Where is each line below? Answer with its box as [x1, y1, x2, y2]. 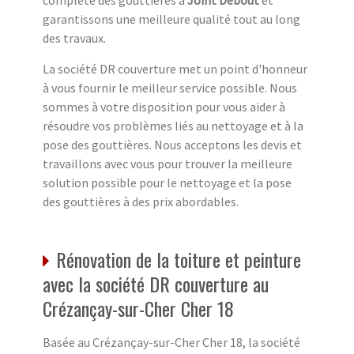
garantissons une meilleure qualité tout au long [43, 11, 300, 28]
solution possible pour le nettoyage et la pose [43, 175, 292, 191]
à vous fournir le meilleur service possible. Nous [43, 80, 297, 96]
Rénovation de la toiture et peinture [56, 245, 301, 274]
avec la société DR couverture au [43, 269, 269, 299]
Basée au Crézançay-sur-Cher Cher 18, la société [43, 334, 300, 351]
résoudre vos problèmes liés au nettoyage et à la [43, 118, 303, 134]
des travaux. [43, 30, 106, 47]
